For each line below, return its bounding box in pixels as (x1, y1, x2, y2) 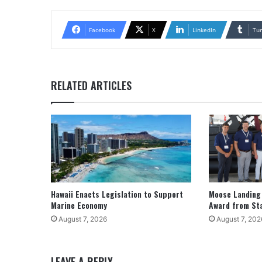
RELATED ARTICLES (51, 77, 132, 93)
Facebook (89, 25, 115, 34)
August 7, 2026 (58, 215, 107, 224)
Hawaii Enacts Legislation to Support (51, 188, 183, 201)
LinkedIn (192, 25, 216, 34)
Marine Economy (51, 199, 107, 212)
